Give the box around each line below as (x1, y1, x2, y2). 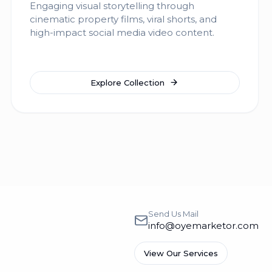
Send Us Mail (148, 209, 199, 219)
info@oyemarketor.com (148, 220, 259, 231)
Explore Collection (90, 77, 165, 87)
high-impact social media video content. (29, 27, 214, 38)
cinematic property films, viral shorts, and (29, 13, 217, 25)
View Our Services (144, 248, 218, 258)
